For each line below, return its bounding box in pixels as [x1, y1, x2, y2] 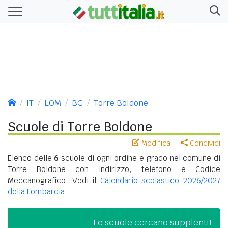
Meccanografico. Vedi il [8, 175, 100, 185]
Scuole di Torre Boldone [8, 118, 152, 135]
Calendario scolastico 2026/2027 [100, 175, 221, 185]
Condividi [188, 138, 220, 148]
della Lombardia [8, 186, 65, 196]
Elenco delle [8, 153, 54, 163]
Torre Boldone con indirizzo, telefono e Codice [8, 164, 220, 174]
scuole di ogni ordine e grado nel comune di [59, 153, 221, 163]
